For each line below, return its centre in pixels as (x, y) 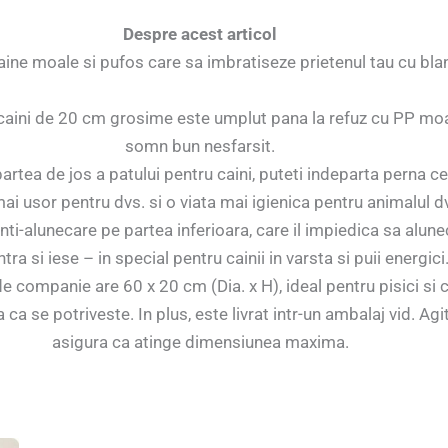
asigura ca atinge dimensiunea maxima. (200, 341)
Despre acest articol (200, 34)
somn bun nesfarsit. (200, 145)
